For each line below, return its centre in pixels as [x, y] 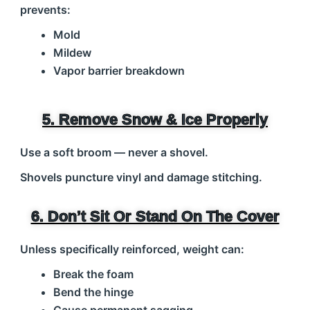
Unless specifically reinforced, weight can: [132, 249]
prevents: [45, 10]
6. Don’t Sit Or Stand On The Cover [155, 216]
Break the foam [93, 274]
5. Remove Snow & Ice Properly [155, 119]
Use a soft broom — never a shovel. [117, 152]
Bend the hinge [93, 292]
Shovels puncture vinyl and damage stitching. [141, 177]
